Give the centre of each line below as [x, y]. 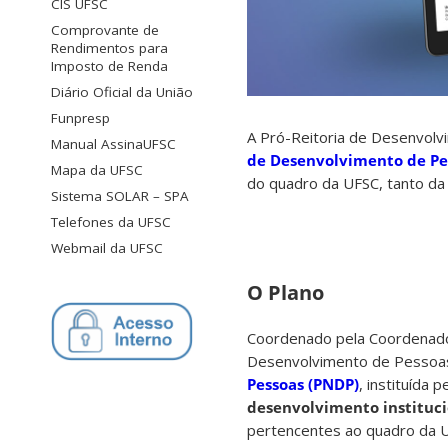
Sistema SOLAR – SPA [120, 196]
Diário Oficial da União [122, 92]
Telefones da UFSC [111, 222]
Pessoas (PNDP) [303, 384]
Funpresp [80, 118]
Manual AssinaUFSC [113, 144]
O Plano [285, 293]
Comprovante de [105, 30]
